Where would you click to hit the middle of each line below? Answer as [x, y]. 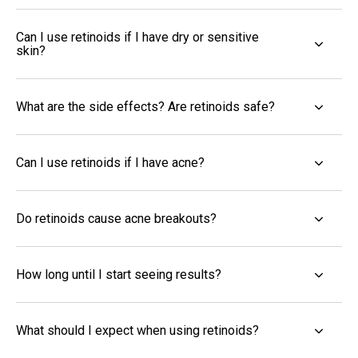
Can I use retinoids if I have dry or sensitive [137, 38]
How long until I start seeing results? [119, 275]
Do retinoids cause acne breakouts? [116, 219]
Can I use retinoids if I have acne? [110, 163]
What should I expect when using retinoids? [137, 331]
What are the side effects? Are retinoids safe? [145, 107]
